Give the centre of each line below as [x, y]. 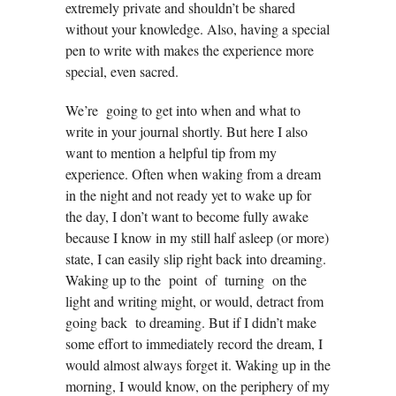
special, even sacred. [122, 72]
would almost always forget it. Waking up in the [198, 365]
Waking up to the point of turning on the [186, 280]
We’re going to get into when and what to [183, 110]
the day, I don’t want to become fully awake [187, 217]
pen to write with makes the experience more [190, 50]
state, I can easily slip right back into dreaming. [196, 259]
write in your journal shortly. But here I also [187, 132]
